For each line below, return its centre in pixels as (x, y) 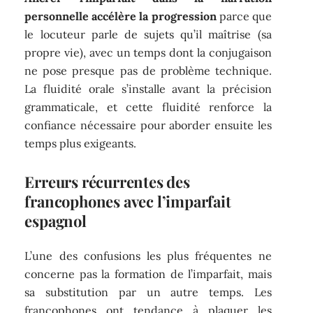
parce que (244, 16)
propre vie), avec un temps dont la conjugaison (148, 53)
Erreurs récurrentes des (107, 182)
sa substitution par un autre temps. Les (148, 292)
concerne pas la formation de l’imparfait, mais (148, 274)
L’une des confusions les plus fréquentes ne (148, 255)
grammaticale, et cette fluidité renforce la (148, 107)
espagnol (56, 221)
